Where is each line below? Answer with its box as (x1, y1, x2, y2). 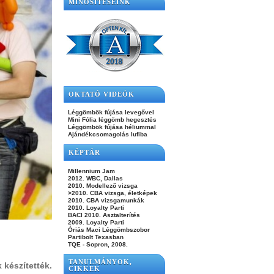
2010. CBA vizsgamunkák (66, 196, 144, 204)
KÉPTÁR (68, 149, 100, 156)
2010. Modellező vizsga (66, 182, 138, 189)
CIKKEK (68, 265, 100, 273)
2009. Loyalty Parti (66, 218, 124, 226)
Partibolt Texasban (66, 233, 124, 240)
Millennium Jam (66, 167, 115, 174)
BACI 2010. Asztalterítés (66, 211, 140, 218)
